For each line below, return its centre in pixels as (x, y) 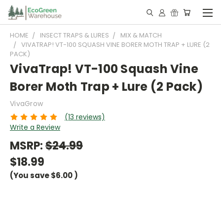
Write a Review (35, 127)
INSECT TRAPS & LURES (74, 35)
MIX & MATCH (141, 35)
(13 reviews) (85, 117)
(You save (30, 175)
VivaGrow (26, 104)
